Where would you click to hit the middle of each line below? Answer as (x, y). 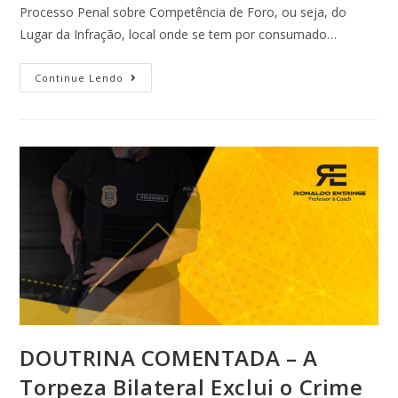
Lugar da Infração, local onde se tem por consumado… (179, 34)
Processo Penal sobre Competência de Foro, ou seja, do (183, 12)
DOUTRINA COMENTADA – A (169, 358)
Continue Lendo (80, 77)
